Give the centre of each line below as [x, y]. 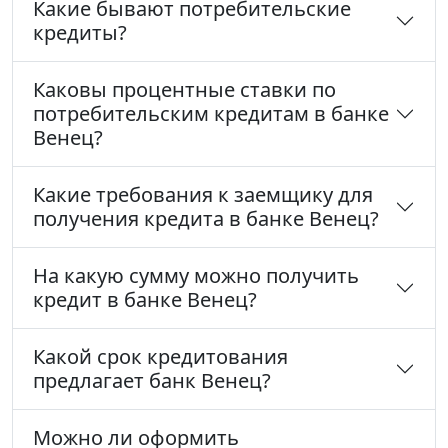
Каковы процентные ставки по [184, 90]
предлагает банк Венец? [152, 381]
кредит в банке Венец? [145, 300]
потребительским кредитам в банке [211, 114]
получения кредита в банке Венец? [206, 219]
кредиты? [80, 33]
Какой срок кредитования [160, 357]
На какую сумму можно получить [196, 276]
